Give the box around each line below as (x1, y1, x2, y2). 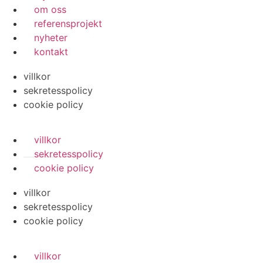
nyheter (34, 31, 68, 43)
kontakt (34, 45, 68, 58)
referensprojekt (34, 17, 102, 29)
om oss (34, 3, 66, 15)
